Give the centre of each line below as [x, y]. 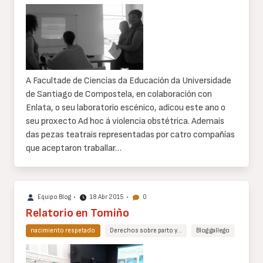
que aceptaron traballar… [74, 149]
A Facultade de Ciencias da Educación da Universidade [129, 81]
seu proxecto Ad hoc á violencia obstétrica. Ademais [125, 122]
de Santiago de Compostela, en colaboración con [119, 95]
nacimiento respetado [63, 231]
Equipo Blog [54, 197]
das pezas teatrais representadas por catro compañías [130, 135]
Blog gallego [213, 231]
